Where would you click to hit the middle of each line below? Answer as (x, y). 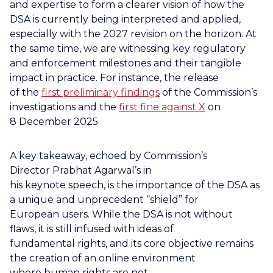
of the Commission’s (208, 92)
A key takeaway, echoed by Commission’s (108, 156)
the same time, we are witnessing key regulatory (128, 48)
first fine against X (162, 107)
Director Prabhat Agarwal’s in (81, 170)
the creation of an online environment (103, 258)
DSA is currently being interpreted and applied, (125, 19)
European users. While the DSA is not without (121, 214)
